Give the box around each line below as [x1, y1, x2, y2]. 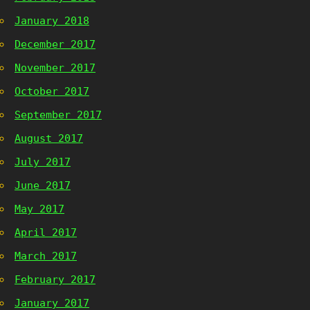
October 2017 [15, 85, 89, 98]
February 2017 [15, 273, 95, 286]
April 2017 [15, 226, 77, 239]
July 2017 [15, 156, 71, 168]
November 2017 [15, 62, 95, 74]
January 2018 [15, 15, 89, 27]
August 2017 [15, 132, 83, 145]
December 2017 [15, 38, 95, 51]
